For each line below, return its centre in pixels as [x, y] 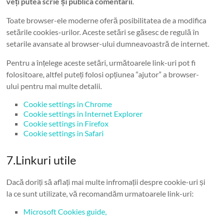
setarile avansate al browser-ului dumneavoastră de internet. [108, 44]
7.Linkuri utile [42, 160]
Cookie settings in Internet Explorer [83, 114]
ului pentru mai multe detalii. [54, 86]
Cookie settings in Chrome [68, 104]
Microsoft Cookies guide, [65, 211]
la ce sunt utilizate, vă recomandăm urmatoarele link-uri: [100, 193]
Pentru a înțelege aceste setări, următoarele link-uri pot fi [101, 63]
